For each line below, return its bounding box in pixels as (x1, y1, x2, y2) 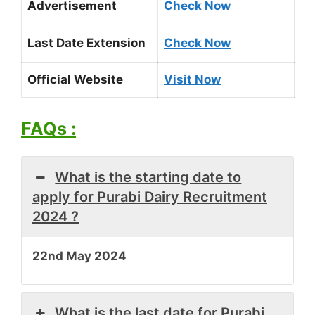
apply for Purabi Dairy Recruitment (32, 188, 267, 205)
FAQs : (21, 117, 76, 139)
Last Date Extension (27, 36, 146, 50)
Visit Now (164, 72, 221, 86)
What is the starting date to (55, 168, 242, 186)
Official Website (27, 72, 123, 86)
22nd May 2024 (32, 248, 127, 263)
